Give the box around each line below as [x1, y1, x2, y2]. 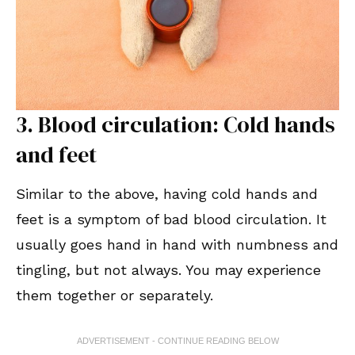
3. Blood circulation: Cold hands [16, 109, 335, 140]
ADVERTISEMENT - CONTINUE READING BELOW [76, 336, 279, 346]
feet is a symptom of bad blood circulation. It [16, 211, 326, 228]
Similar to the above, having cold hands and [16, 185, 318, 203]
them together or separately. [16, 287, 213, 304]
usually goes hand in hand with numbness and [16, 236, 338, 254]
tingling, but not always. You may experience [16, 261, 321, 279]
